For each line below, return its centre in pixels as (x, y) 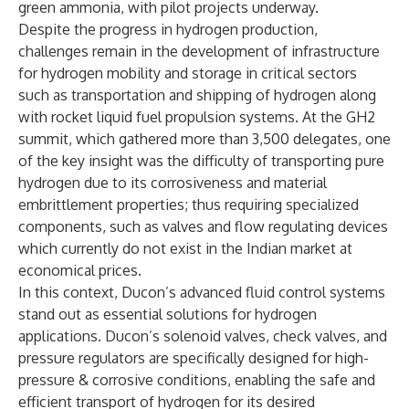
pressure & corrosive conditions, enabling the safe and (197, 380)
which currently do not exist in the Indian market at (185, 248)
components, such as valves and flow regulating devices (203, 226)
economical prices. (80, 270)
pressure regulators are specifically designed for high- (194, 358)
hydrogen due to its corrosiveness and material (173, 183)
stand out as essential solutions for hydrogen (168, 314)
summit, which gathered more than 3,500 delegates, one (204, 139)
